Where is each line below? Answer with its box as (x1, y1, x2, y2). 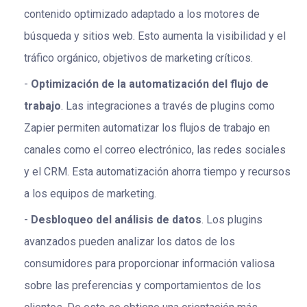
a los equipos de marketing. (24, 187, 156, 201)
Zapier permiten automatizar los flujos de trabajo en (24, 121, 270, 135)
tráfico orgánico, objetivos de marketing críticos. (24, 51, 253, 65)
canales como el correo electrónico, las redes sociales (24, 143, 286, 157)
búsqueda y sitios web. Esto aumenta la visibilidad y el (24, 29, 286, 43)
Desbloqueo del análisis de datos (31, 213, 201, 227)
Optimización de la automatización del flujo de (31, 77, 269, 91)
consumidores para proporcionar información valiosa (24, 257, 275, 271)
